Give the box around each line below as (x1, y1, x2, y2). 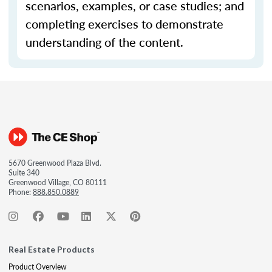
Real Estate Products (8, 244, 95, 254)
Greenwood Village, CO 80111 (8, 177, 107, 188)
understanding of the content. (25, 33, 183, 50)
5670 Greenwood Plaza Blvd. (8, 158, 101, 168)
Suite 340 (8, 168, 39, 178)
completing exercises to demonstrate (25, 15, 223, 32)
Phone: (8, 187, 33, 197)
